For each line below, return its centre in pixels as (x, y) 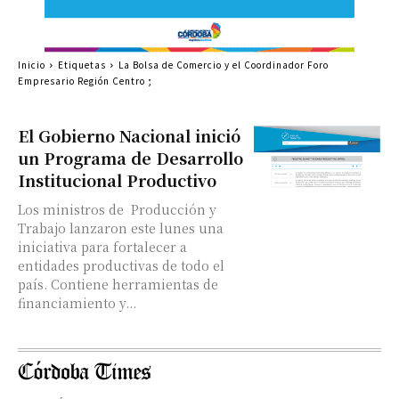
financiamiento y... (77, 303)
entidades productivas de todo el (121, 265)
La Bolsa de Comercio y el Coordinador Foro (224, 65)
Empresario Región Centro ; (85, 81)
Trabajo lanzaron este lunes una (121, 228)
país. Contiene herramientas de (34, 284)
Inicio (32, 65)
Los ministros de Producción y (117, 209)
